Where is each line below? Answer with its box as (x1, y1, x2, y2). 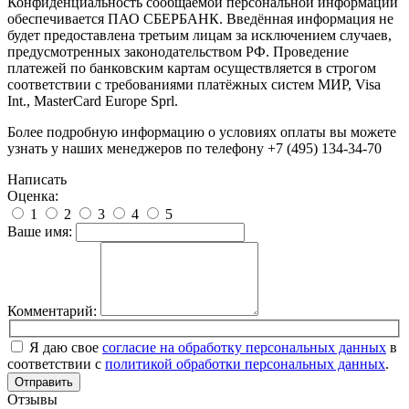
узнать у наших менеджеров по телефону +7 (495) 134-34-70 (7, 141, 382, 157)
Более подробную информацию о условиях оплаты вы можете (7, 124, 396, 141)
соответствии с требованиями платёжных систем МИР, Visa (7, 77, 381, 93)
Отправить (15, 374, 73, 389)
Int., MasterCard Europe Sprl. (7, 93, 178, 110)
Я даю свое (29, 339, 102, 355)
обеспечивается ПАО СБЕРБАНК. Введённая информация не (7, 11, 393, 27)
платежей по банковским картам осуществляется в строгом (7, 60, 376, 77)
